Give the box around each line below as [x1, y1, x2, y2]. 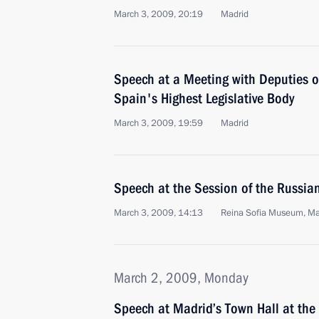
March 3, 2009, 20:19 [114, 8, 203, 21]
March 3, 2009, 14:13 [114, 206, 203, 219]
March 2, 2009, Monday [114, 269, 249, 286]
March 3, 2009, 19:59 [114, 117, 203, 130]
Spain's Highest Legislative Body [114, 90, 294, 107]
